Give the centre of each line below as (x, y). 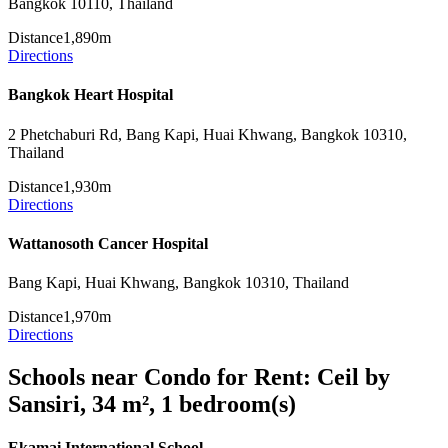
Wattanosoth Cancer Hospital (108, 243)
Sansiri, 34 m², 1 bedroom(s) (152, 404)
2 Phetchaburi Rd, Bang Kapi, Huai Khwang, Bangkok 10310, (207, 134)
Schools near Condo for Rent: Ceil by (199, 377)
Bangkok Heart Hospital (90, 95)
